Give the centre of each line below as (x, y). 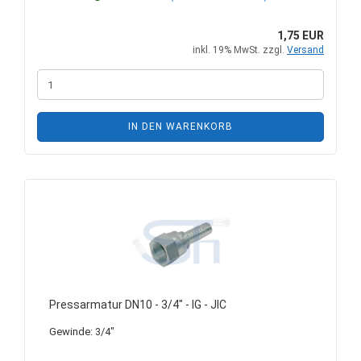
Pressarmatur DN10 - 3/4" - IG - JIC (138, 305)
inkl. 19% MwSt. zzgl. (240, 50)
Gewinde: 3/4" (82, 332)
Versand (305, 50)
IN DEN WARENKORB (180, 127)
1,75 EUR (301, 35)
